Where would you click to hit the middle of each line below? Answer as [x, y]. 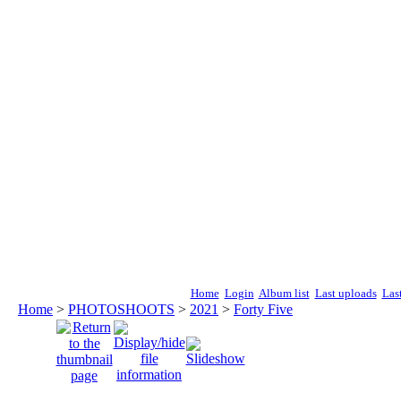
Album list [284, 293]
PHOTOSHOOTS [121, 309]
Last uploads [346, 293]
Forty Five [263, 309]
